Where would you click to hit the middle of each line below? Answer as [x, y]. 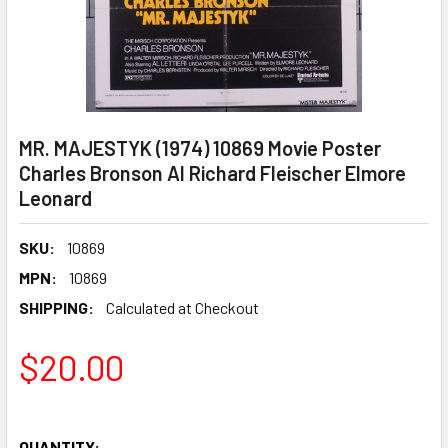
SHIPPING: [56, 307]
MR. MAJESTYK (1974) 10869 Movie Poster [200, 148]
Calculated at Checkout [182, 307]
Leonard [55, 198]
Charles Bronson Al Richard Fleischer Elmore [212, 173]
